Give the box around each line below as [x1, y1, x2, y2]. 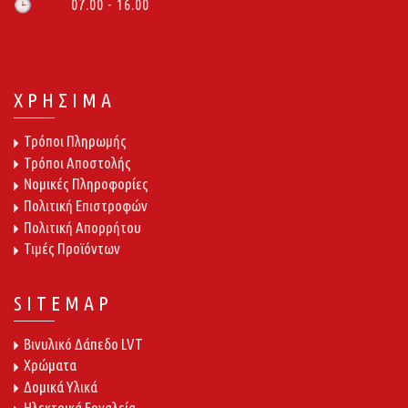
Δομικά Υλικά [24, 377, 97, 395]
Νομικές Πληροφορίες [24, 175, 148, 193]
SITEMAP [14, 291, 113, 314]
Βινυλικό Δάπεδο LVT [24, 334, 143, 352]
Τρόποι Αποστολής [24, 153, 131, 171]
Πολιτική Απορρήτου [24, 218, 141, 236]
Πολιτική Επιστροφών [24, 197, 148, 214]
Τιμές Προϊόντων [24, 240, 120, 258]
